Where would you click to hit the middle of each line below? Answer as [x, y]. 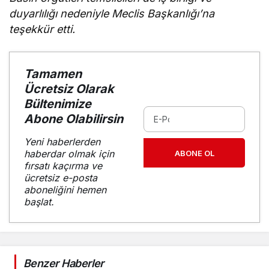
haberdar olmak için [69, 153]
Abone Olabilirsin [74, 119]
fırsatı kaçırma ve [63, 165]
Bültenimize [58, 104]
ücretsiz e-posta [61, 177]
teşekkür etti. [42, 29]
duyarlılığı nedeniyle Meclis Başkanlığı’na [112, 13]
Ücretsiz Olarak [69, 89]
